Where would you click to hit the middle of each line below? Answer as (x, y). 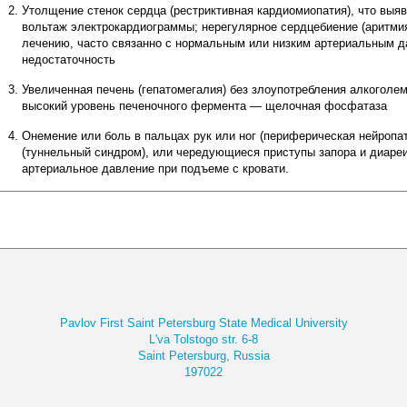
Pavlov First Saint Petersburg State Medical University (203, 323)
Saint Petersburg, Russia (203, 356)
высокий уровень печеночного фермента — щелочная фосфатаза (204, 106)
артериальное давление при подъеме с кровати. (155, 169)
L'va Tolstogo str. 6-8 (203, 339)
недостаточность (69, 60)
